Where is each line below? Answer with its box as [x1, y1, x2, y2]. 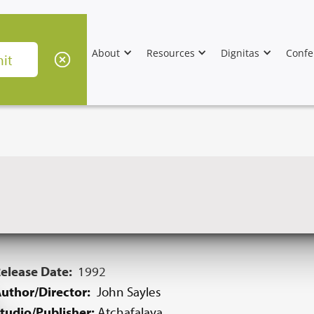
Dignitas [221, 46, 260, 60]
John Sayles [97, 283, 162, 300]
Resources [146, 46, 195, 60]
